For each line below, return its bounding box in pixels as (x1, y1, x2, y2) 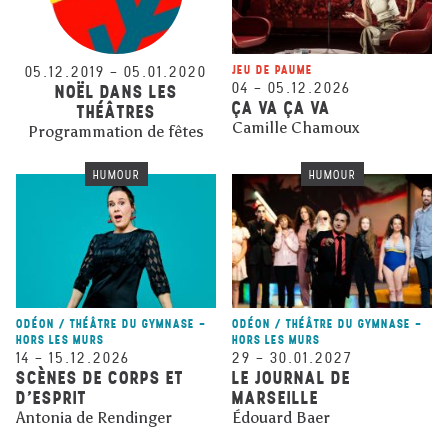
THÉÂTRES (76, 100, 156, 124)
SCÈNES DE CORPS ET (16, 365, 184, 389)
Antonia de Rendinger (16, 407, 172, 427)
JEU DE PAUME (232, 62, 313, 78)
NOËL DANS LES (54, 80, 178, 104)
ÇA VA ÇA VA (232, 96, 331, 120)
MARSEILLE (232, 385, 319, 409)
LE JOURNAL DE (232, 365, 351, 389)
